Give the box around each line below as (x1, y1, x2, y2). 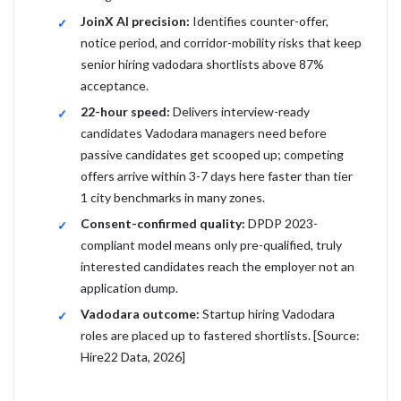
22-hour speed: (81, 104, 170, 119)
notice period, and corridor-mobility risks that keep (81, 35, 362, 50)
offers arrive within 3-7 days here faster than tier (81, 168, 353, 183)
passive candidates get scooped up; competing (81, 147, 344, 162)
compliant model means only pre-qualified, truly (81, 237, 342, 252)
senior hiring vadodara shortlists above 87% (81, 56, 324, 72)
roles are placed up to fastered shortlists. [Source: (81, 328, 360, 343)
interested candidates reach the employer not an (81, 259, 354, 274)
